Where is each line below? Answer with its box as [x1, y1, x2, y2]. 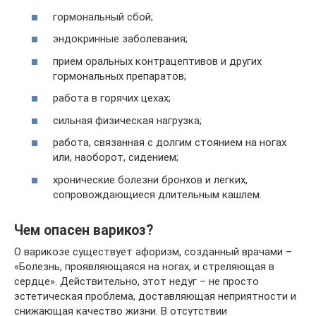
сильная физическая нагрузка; [53, 114, 202, 127]
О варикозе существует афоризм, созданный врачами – [14, 245, 292, 258]
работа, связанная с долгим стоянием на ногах [53, 136, 286, 149]
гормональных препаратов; [53, 69, 186, 83]
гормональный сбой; [53, 10, 153, 23]
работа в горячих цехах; [53, 92, 171, 104]
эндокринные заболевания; [53, 32, 188, 45]
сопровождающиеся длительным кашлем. [53, 188, 262, 201]
